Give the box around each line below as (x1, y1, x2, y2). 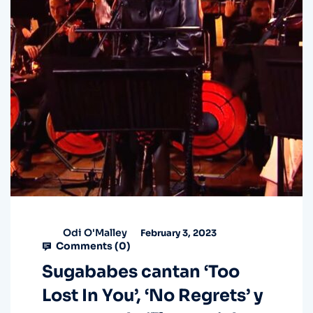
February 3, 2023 (138, 226, 217, 239)
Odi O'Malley (63, 226, 127, 239)
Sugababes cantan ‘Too (42, 261, 240, 283)
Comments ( (54, 240, 119, 253)
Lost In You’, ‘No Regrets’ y (42, 285, 263, 307)
